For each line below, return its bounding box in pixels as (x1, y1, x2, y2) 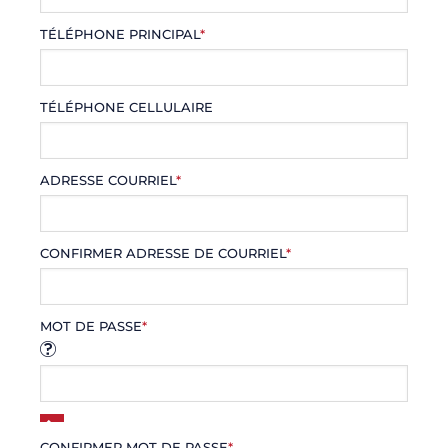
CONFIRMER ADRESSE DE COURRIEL (40, 245, 286, 261)
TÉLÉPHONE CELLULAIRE (40, 100, 213, 116)
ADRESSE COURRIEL (40, 172, 176, 188)
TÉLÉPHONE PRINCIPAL (40, 27, 200, 43)
